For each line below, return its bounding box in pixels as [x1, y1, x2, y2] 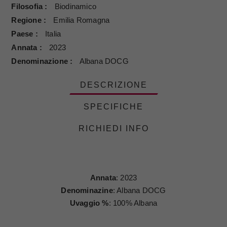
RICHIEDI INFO [78, 124, 149, 133]
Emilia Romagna [53, 16, 110, 25]
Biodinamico [54, 2, 97, 11]
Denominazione [11, 57, 70, 66]
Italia [45, 29, 61, 39]
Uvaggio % [69, 199, 109, 208]
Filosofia [11, 2, 45, 11]
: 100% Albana [108, 199, 158, 208]
